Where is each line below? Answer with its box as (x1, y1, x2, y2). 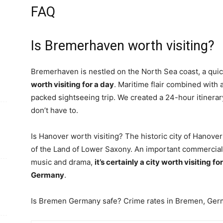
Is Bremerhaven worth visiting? (31, 38, 215, 54)
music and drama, (31, 157, 95, 167)
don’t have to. (31, 106, 78, 115)
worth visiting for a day (31, 80, 114, 89)
